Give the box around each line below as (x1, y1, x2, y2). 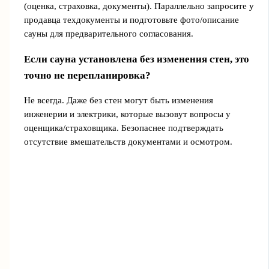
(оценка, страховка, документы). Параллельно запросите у (23, 1, 254, 11)
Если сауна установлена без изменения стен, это (23, 53, 249, 65)
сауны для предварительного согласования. (23, 29, 193, 39)
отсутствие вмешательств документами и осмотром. (23, 137, 232, 147)
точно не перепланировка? (23, 70, 151, 82)
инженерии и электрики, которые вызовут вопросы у (23, 109, 231, 119)
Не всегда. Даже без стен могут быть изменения (23, 95, 213, 106)
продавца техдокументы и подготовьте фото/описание (23, 15, 239, 25)
